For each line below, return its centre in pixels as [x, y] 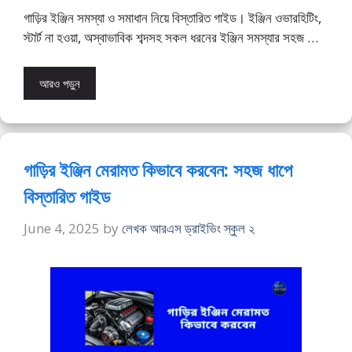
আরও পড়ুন [60, 84]
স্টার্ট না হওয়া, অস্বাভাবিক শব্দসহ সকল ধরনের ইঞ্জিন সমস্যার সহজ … [171, 37]
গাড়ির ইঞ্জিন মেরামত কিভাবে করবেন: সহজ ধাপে [158, 170]
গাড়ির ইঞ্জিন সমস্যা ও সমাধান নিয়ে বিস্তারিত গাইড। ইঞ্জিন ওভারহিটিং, [172, 17]
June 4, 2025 [62, 228]
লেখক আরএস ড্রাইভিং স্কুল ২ [188, 228]
